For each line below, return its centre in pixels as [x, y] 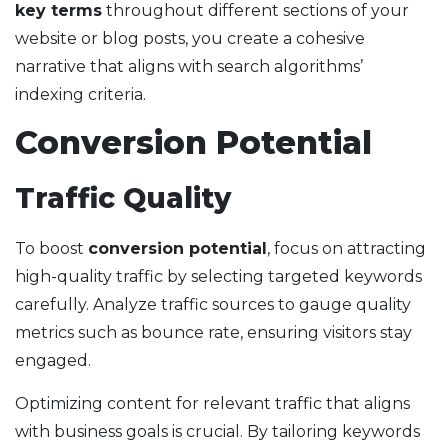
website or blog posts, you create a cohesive [190, 39]
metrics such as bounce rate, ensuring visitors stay [213, 333]
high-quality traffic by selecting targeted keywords [218, 277]
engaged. [53, 361]
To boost [51, 249]
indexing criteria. [80, 95]
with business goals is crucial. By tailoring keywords [217, 432]
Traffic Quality [123, 198]
